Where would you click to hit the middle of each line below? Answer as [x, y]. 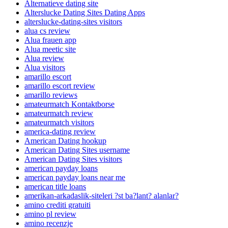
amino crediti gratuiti [58, 205]
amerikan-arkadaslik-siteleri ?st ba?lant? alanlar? [102, 195]
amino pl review [50, 214]
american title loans [55, 186]
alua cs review [47, 31]
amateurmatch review [59, 113]
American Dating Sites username [77, 150]
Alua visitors [45, 67]
